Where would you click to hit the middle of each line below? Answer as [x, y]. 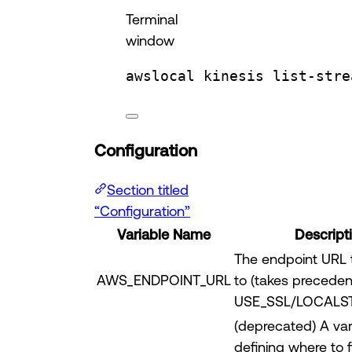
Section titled [148, 190]
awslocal [160, 76]
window [150, 40]
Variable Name [164, 235]
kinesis [234, 76]
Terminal [152, 19]
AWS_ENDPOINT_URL [164, 280]
